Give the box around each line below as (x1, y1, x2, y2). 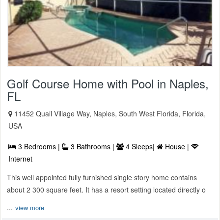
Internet (8, 154, 32, 164)
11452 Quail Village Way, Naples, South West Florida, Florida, (14, 109, 206, 119)
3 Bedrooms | (16, 141, 62, 152)
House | (163, 141, 191, 152)
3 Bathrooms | (69, 141, 116, 152)
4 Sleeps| (124, 141, 157, 152)
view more (15, 203, 44, 213)
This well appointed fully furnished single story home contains (7, 172, 197, 183)
